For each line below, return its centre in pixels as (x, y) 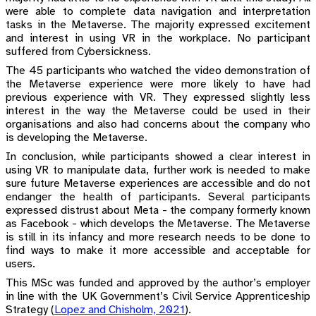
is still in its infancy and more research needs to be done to (158, 237)
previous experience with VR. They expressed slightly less (158, 97)
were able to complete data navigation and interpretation (158, 11)
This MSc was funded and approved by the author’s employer (158, 283)
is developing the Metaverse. (77, 138)
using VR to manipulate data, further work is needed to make (158, 170)
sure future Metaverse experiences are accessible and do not (158, 183)
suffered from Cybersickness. (78, 51)
